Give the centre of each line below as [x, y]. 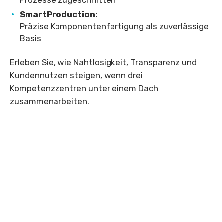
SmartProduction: [59, 15]
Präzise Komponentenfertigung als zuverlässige [114, 27]
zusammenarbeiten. [50, 101]
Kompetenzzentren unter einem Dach [84, 88]
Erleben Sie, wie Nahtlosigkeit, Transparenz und [103, 63]
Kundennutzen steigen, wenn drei [76, 76]
